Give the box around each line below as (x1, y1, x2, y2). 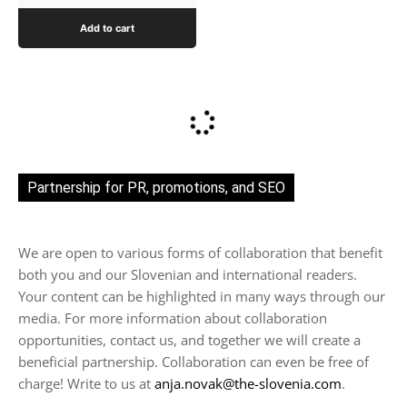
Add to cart (79, 21, 134, 35)
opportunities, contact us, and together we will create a (18, 331, 361, 350)
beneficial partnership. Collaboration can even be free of (18, 352, 369, 372)
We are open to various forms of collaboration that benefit (18, 243, 382, 263)
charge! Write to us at (18, 374, 154, 393)
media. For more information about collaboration (18, 309, 327, 328)
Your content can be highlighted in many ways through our (18, 287, 385, 306)
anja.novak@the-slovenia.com (154, 374, 342, 393)
